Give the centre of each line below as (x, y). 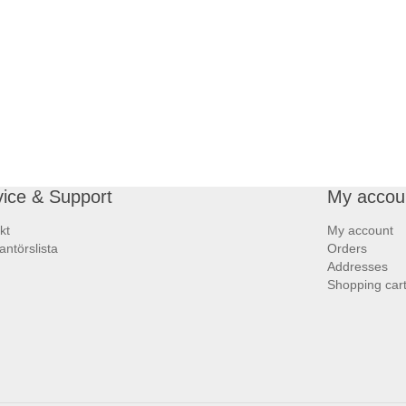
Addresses (358, 266)
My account (360, 230)
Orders (347, 248)
